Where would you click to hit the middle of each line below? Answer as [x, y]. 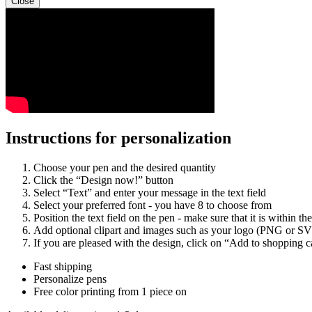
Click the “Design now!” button [103, 180]
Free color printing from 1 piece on [110, 292]
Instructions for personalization [118, 138]
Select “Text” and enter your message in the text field [150, 193]
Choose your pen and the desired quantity [125, 168]
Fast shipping [63, 267]
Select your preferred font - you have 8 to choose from [153, 205]
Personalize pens [70, 279]
